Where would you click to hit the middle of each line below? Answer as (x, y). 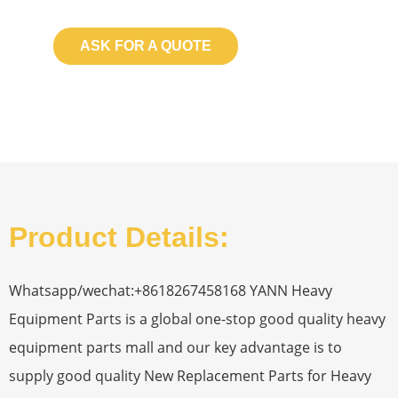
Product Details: (119, 238)
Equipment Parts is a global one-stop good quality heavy (197, 319)
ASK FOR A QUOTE (146, 46)
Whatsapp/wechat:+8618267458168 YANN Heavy (171, 291)
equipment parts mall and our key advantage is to (175, 348)
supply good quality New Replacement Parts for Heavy (190, 376)
